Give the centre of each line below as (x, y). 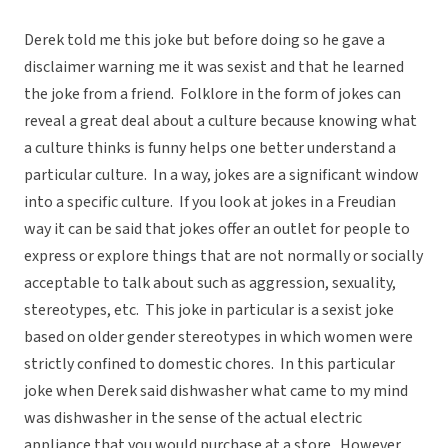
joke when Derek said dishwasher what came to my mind (216, 391)
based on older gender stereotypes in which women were (218, 337)
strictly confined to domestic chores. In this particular (209, 364)
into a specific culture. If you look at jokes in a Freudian (210, 202)
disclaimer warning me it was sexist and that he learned (214, 67)
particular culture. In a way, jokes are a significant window (221, 175)
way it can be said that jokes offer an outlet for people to (217, 229)
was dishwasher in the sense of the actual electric (193, 418)
